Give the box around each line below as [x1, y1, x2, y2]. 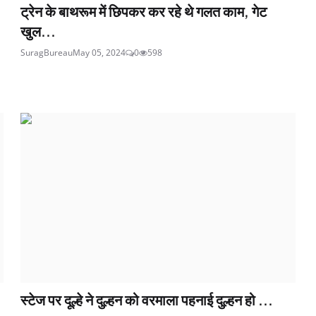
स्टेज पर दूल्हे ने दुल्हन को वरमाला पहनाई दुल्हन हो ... [20, 290, 274, 308]
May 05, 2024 [73, 46, 126, 59]
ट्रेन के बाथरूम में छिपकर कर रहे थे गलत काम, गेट [20, 1, 267, 20]
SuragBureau [20, 46, 73, 59]
